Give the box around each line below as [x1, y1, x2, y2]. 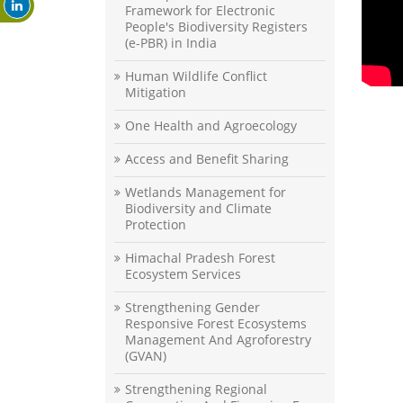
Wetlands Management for [125, 184, 286, 201]
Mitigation [125, 84, 186, 102]
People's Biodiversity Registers [125, 18, 308, 36]
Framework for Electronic [125, 2, 275, 20]
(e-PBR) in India [125, 34, 217, 52]
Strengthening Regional [125, 381, 267, 399]
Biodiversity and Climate [125, 200, 272, 218]
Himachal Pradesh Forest [125, 249, 275, 267]
